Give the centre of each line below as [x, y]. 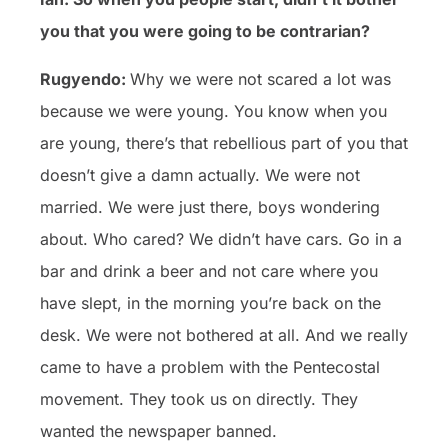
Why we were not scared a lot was [260, 78]
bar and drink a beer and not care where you [209, 270]
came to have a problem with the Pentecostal [210, 366]
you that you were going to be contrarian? [205, 30]
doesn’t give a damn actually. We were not [200, 174]
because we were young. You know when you [213, 110]
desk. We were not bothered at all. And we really [224, 334]
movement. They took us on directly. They [199, 398]
